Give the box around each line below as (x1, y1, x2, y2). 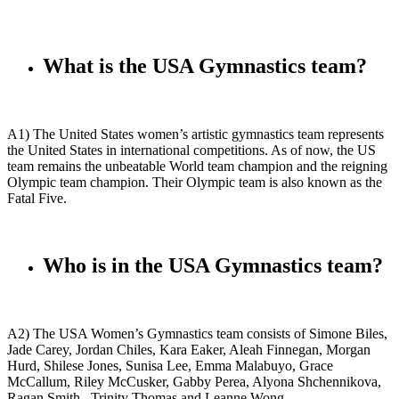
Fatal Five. (7, 190, 67, 206)
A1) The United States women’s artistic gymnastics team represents (7, 126, 384, 142)
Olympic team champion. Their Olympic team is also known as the (7, 174, 382, 190)
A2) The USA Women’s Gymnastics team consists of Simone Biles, (7, 326, 387, 342)
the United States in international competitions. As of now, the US (7, 142, 376, 158)
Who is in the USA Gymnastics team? (43, 254, 383, 278)
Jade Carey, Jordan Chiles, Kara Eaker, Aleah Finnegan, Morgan (7, 342, 370, 358)
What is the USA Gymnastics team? (43, 53, 367, 77)
